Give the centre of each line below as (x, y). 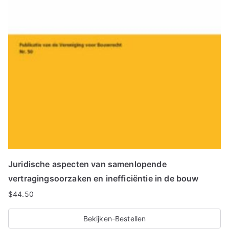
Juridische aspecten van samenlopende (87, 164)
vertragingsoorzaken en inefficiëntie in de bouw (104, 178)
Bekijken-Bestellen (114, 219)
